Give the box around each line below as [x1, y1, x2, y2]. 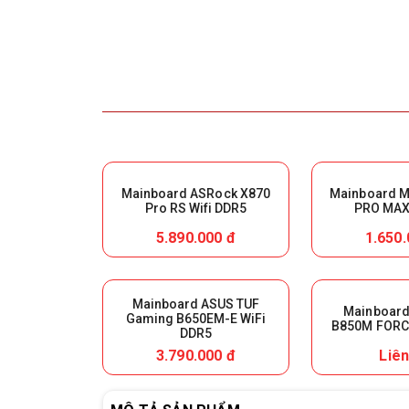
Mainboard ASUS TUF [131, 296, 260, 311]
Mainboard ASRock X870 [121, 185, 270, 201]
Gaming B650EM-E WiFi [125, 310, 267, 326]
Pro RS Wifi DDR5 [144, 200, 247, 215]
